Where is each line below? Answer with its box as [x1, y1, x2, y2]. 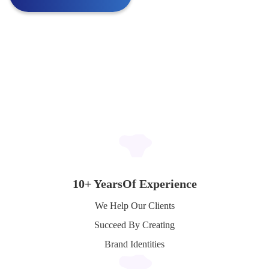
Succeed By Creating [94, 220, 175, 231]
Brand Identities [104, 239, 165, 250]
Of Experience [122, 177, 197, 191]
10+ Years [72, 177, 122, 191]
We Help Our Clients [94, 201, 175, 211]
